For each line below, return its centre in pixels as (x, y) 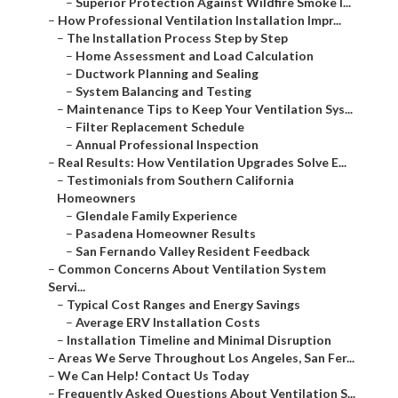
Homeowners (96, 198)
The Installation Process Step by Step (177, 38)
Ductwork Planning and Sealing (167, 74)
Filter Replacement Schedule (160, 127)
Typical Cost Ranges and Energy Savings (183, 305)
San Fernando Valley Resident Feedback (193, 251)
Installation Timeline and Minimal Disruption (199, 340)
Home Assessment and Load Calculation (195, 56)
